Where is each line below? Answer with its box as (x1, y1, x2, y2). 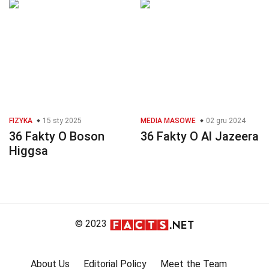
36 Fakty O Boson (9, 129, 104, 144)
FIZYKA (9, 116, 32, 125)
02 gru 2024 (204, 116, 246, 125)
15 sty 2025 (41, 116, 82, 125)
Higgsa (9, 144, 48, 159)
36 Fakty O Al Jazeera (141, 129, 259, 144)
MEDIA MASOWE (141, 116, 196, 125)
